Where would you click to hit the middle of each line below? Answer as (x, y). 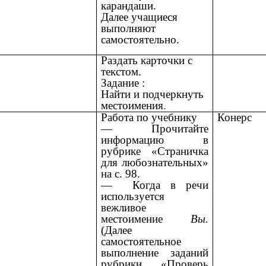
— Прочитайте (155, 129)
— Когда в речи (155, 185)
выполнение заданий (155, 253)
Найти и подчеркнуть (153, 94)
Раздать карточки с (147, 61)
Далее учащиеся (140, 17)
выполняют (129, 28)
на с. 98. (121, 174)
